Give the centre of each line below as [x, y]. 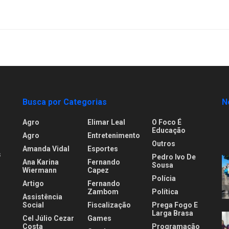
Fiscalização [109, 205]
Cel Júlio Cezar [48, 218]
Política [165, 191]
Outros [164, 143]
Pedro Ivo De [174, 157]
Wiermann [40, 170]
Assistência [42, 197]
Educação [169, 130]
